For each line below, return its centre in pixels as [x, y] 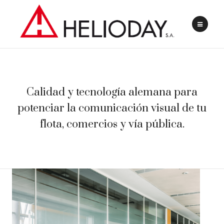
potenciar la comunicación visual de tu [112, 108]
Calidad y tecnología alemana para [112, 92]
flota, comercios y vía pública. [112, 124]
